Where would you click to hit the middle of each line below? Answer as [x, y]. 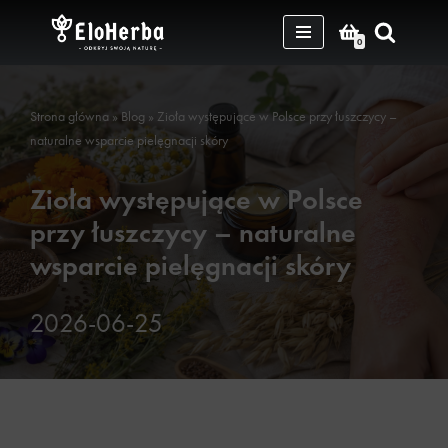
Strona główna [69, 116]
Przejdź [36, 54]
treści [29, 102]
